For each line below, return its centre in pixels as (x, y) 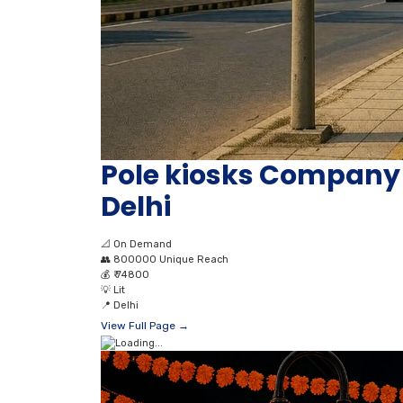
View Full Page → (145, 326)
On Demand (143, 245)
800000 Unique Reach (171, 260)
